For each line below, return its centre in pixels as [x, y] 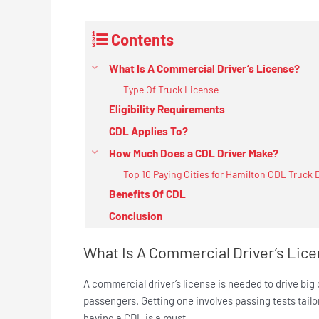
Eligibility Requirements [168, 109]
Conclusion [136, 215]
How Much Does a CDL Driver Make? [194, 153]
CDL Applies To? [148, 131]
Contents [142, 39]
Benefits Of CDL [147, 193]
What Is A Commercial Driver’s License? [205, 68]
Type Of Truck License [172, 89]
